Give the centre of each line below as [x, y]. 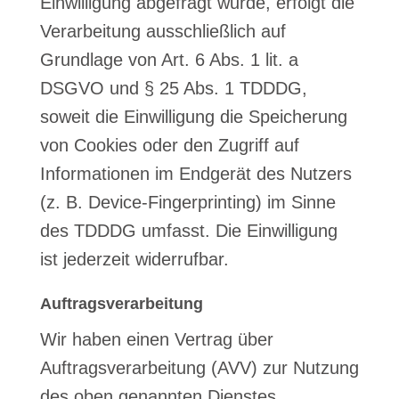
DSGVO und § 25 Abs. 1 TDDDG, [173, 88]
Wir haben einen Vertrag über [156, 339]
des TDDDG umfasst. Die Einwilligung [188, 231]
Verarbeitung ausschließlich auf [163, 31]
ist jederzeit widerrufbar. [134, 259]
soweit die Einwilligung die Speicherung [193, 117]
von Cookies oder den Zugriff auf [169, 145]
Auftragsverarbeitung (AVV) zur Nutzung [199, 368]
